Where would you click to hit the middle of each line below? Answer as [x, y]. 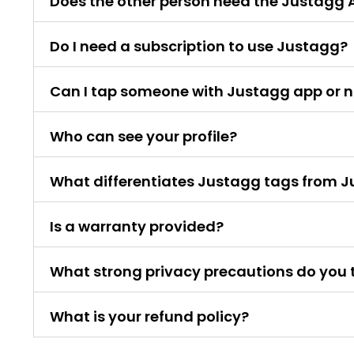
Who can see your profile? [143, 136]
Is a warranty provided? [137, 226]
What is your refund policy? [149, 316]
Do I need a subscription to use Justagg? [199, 46]
